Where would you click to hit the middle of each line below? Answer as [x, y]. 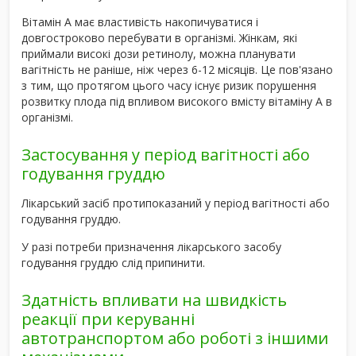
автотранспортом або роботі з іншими [175, 338]
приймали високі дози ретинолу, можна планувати [159, 53]
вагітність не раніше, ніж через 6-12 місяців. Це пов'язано [177, 69]
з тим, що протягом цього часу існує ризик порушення [169, 85]
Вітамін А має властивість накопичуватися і [140, 21]
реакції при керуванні [108, 319]
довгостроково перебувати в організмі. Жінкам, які [159, 37]
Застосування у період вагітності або [166, 154]
